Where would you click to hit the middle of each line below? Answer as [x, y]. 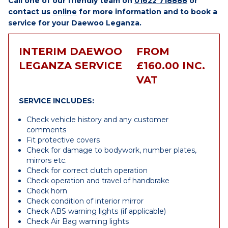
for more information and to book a [147, 12]
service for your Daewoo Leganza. [75, 23]
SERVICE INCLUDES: [56, 101]
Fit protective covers [63, 140]
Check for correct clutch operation [87, 170]
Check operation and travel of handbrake [98, 181]
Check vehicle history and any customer [97, 120]
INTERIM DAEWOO [70, 51]
